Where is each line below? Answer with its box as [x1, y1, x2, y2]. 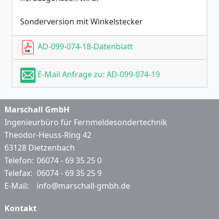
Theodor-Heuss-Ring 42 [4, 130, 91, 140]
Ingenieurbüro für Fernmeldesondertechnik [4, 117, 167, 128]
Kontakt [4, 203, 37, 214]
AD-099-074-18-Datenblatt [36, 41, 133, 52]
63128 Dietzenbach [4, 142, 75, 153]
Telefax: [4, 168, 34, 178]
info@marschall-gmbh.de [37, 180, 130, 191]
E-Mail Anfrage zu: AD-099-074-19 [36, 69, 160, 80]
